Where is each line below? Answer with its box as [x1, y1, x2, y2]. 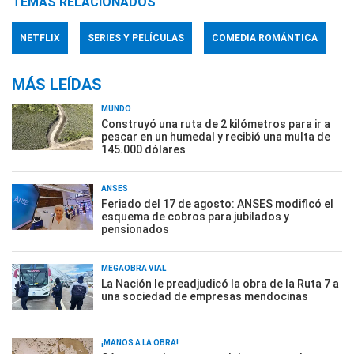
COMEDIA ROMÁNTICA [212, 32, 318, 43]
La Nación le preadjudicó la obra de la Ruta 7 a [101, 277, 339, 290]
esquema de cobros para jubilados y [101, 210, 289, 223]
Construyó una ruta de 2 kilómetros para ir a [101, 118, 330, 130]
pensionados [101, 223, 169, 235]
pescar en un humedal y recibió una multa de [101, 130, 330, 143]
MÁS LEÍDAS [12, 75, 102, 94]
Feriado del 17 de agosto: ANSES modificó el [101, 198, 333, 210]
